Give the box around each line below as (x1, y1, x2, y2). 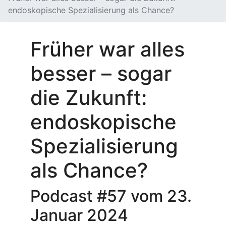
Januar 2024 (30, 205, 128, 225)
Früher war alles (30, 37, 185, 62)
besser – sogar (30, 61, 172, 86)
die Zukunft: (30, 85, 147, 110)
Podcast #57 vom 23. (30, 186, 192, 206)
